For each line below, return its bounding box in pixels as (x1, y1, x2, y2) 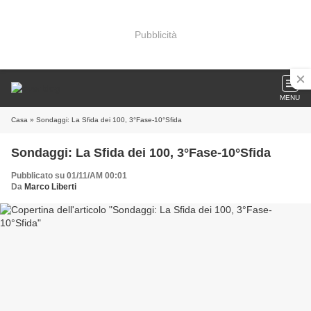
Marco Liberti (24, 182, 76, 192)
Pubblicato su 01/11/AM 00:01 (11, 171, 127, 180)
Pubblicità (134, 28, 177, 40)
